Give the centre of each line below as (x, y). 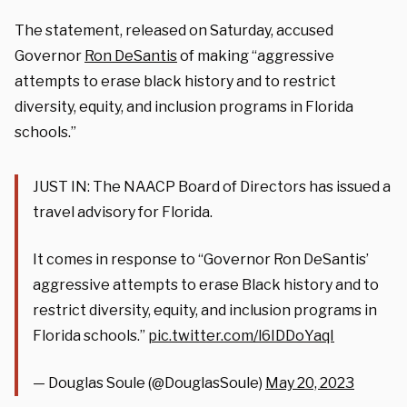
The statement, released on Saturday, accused (174, 30)
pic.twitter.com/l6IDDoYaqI (241, 335)
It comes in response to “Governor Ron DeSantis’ (201, 259)
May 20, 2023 (310, 382)
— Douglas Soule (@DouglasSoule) (149, 382)
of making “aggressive (256, 55)
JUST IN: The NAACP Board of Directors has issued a (212, 186)
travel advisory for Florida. (123, 212)
